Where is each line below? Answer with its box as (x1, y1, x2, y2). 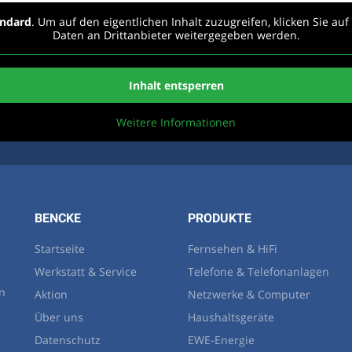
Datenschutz (35, 332, 101, 348)
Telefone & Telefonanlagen (188, 264, 329, 280)
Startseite (35, 241, 85, 257)
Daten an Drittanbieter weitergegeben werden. (52, 27, 300, 42)
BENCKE (35, 211, 81, 226)
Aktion (35, 287, 68, 302)
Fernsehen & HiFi (188, 241, 277, 257)
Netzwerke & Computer (188, 287, 310, 302)
